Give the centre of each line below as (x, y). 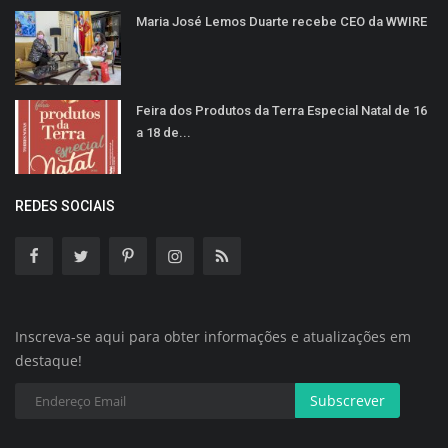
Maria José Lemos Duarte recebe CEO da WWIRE (281, 21)
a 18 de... (163, 132)
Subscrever (347, 400)
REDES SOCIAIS (65, 205)
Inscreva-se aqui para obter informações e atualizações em (213, 336)
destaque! (48, 360)
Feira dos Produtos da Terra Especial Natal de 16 (281, 110)
